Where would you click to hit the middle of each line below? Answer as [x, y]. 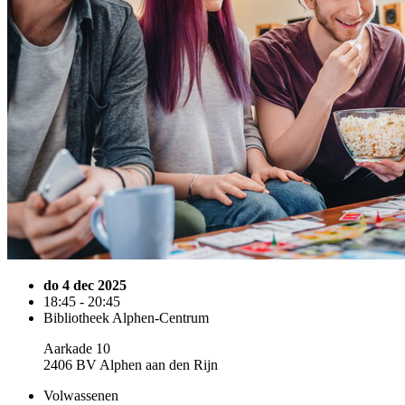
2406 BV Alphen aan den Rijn [131, 365]
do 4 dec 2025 [85, 285]
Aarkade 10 [77, 348]
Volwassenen [81, 396]
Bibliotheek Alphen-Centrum [126, 318]
